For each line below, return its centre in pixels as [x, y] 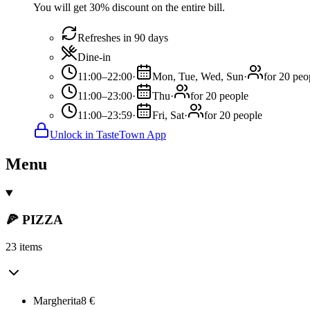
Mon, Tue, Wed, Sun [198, 76]
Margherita [57, 301]
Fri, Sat [168, 115]
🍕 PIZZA [34, 220]
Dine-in [94, 57]
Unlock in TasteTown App [108, 134]
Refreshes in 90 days [123, 37]
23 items [24, 247]
